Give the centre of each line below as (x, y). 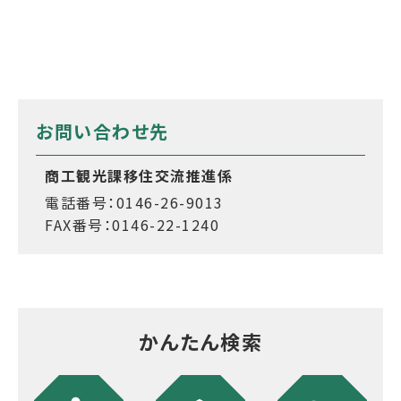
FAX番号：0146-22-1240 (132, 225)
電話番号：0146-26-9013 (134, 203)
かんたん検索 (200, 341)
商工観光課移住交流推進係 (139, 176)
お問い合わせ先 (102, 132)
